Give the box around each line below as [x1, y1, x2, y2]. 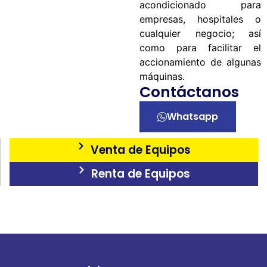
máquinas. [139, 70, 185, 82]
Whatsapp [167, 109, 218, 123]
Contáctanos [139, 81, 239, 103]
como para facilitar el [139, 41, 261, 54]
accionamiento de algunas [139, 55, 261, 68]
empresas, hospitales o [139, 13, 261, 25]
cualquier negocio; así [139, 27, 261, 39]
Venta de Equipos [90, 141, 191, 158]
